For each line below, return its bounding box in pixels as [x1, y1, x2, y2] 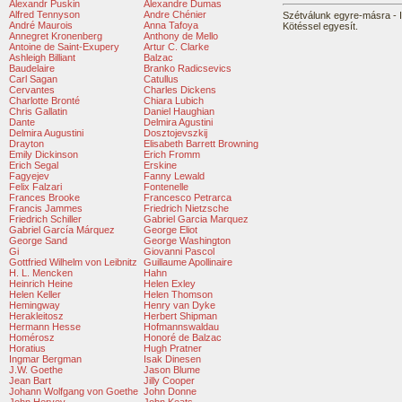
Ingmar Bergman [9, 354, 82, 364]
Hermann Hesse [9, 321, 81, 332]
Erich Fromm [144, 149, 200, 160]
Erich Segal [9, 160, 58, 170]
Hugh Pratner [144, 343, 202, 354]
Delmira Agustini [144, 117, 213, 127]
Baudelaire [9, 63, 55, 74]
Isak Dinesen [144, 354, 201, 364]
